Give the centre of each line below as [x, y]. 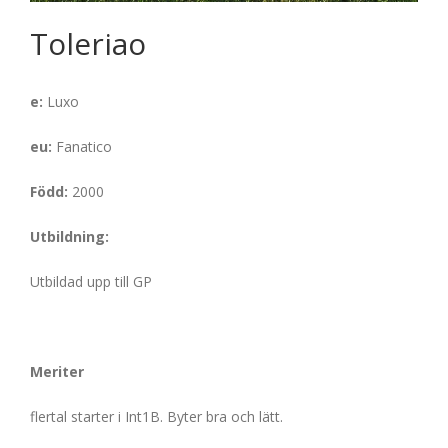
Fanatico [84, 147]
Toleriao [88, 44]
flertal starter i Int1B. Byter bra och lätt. [156, 417]
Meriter [57, 372]
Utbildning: [69, 237]
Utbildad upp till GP [91, 282]
